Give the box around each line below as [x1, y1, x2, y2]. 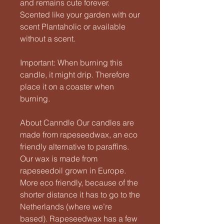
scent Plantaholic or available [20, 21, 125, 31]
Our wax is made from [20, 153, 97, 163]
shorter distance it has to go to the [20, 189, 140, 199]
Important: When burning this [20, 57, 122, 67]
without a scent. [20, 33, 77, 43]
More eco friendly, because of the [20, 177, 138, 187]
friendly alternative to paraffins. [20, 141, 129, 151]
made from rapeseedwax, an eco [20, 129, 137, 139]
